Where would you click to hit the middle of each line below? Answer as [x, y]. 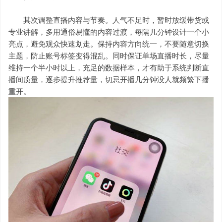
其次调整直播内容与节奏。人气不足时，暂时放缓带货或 [109, 20]
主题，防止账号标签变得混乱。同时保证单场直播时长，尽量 [109, 55]
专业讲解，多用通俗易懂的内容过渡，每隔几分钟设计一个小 [109, 32]
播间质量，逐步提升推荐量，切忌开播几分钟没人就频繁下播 [109, 79]
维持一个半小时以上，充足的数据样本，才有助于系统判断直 [109, 67]
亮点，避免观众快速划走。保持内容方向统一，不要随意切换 [109, 44]
